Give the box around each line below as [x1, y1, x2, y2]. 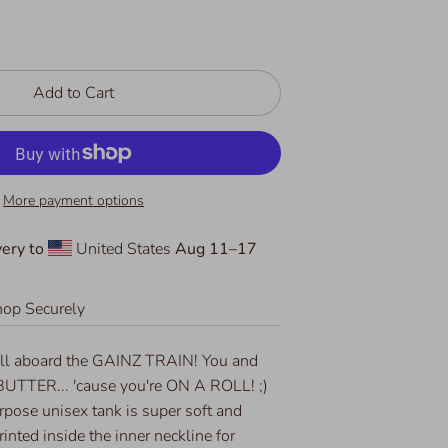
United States [71, 238, 175, 261]
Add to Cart [32, 82, 114, 105]
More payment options [2, 191, 144, 211]
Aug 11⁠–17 [174, 238, 257, 261]
